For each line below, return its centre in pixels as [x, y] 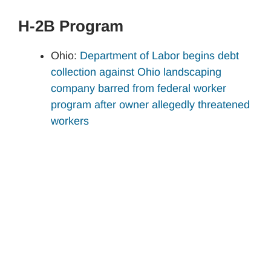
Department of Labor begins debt [159, 55]
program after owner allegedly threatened [150, 104]
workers [70, 121]
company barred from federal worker [139, 88]
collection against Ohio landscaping [136, 72]
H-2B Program [71, 26]
